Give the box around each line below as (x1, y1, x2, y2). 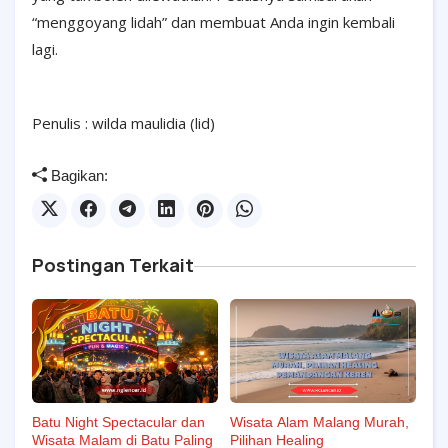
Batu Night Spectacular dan (32, 414, 205, 431)
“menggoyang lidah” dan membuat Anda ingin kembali (32, 11, 395, 32)
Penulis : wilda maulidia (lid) (32, 112, 215, 133)
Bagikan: (47, 166, 108, 184)
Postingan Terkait (32, 252, 194, 277)
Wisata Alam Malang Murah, (230, 414, 409, 431)
